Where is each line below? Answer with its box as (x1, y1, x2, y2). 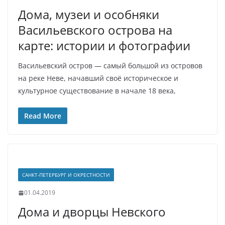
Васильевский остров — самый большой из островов (18, 61, 202, 70)
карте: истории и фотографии (18, 37, 190, 54)
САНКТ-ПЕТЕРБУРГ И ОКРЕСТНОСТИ (22, 171, 110, 178)
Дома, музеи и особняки (18, 6, 159, 23)
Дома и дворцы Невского (18, 203, 166, 220)
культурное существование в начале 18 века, (18, 86, 176, 95)
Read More (24, 111, 61, 121)
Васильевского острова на (18, 22, 172, 38)
